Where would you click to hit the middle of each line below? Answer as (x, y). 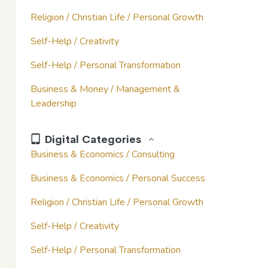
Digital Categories (93, 139)
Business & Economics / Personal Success (118, 178)
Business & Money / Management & (105, 89)
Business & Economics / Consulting (103, 154)
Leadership (54, 103)
